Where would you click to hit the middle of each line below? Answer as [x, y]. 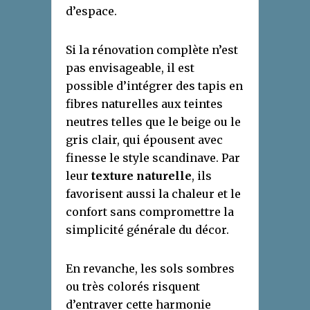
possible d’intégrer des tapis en [154, 85]
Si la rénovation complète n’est [152, 49]
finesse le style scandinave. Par [153, 157]
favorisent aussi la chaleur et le [153, 193]
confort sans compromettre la [150, 211]
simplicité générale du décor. [147, 229]
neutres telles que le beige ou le [153, 121]
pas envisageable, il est [130, 67]
